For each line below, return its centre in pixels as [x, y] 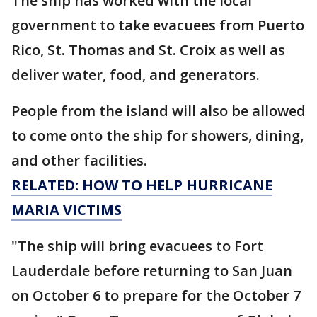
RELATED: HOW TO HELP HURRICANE [142, 185]
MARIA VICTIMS [67, 210]
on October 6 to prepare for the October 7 [156, 295]
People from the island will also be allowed [158, 111]
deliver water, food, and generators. [137, 75]
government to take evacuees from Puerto [158, 25]
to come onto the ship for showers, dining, [157, 136]
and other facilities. [79, 160]
